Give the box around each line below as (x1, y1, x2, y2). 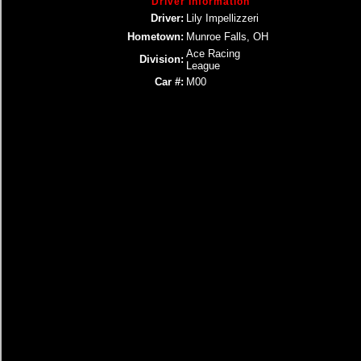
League (186, 60, 220, 72)
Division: (139, 53, 184, 65)
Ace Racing (186, 48, 240, 60)
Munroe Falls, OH (186, 31, 268, 43)
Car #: (155, 76, 184, 88)
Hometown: (127, 31, 184, 43)
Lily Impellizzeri (186, 12, 259, 24)
